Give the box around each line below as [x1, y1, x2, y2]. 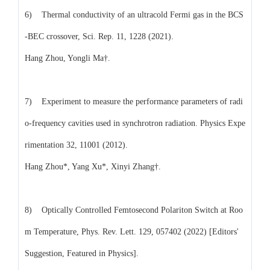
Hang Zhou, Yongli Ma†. [25, 53, 110, 63]
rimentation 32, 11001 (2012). [25, 140, 128, 149]
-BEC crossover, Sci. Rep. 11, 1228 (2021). [25, 31, 174, 41]
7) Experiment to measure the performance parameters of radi [25, 96, 243, 106]
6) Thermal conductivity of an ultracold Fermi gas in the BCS [25, 10, 243, 19]
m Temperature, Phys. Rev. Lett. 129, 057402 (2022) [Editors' [25, 227, 239, 236]
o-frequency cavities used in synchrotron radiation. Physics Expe [25, 118, 245, 128]
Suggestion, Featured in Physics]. [25, 248, 139, 258]
